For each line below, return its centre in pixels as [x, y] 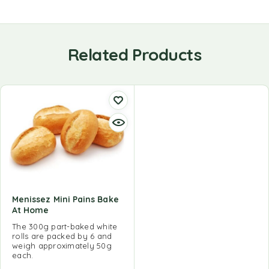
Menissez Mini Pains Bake [65, 200]
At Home [31, 210]
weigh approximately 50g [62, 246]
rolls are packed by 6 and [62, 236]
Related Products [134, 54]
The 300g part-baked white [65, 227]
